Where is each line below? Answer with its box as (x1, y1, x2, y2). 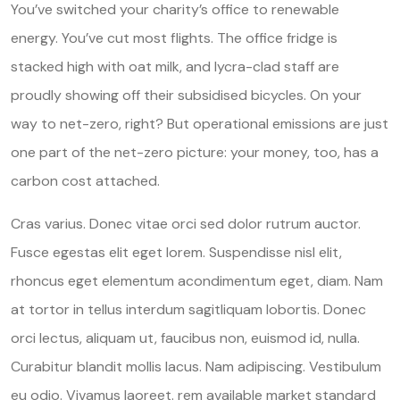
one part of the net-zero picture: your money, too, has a (11, 142, 379, 162)
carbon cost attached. (11, 171, 160, 190)
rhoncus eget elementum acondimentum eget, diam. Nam (11, 271, 383, 290)
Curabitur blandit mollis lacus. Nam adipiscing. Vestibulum (11, 356, 381, 376)
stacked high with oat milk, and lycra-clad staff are (11, 56, 339, 76)
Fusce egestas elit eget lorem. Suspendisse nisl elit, (11, 242, 342, 262)
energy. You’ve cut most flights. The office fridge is (11, 28, 337, 47)
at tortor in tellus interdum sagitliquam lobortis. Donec (11, 299, 366, 319)
